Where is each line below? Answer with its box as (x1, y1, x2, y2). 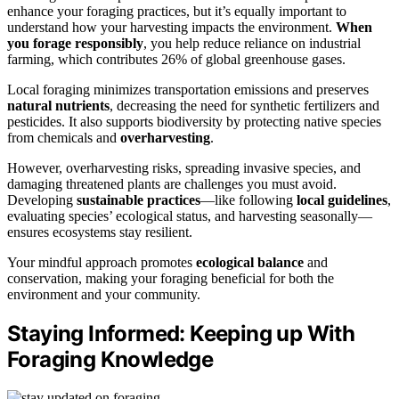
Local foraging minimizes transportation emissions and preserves (7, 82, 369, 98)
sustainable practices (77, 192, 200, 208)
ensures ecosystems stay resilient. (7, 224, 192, 240)
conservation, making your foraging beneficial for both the (7, 271, 334, 287)
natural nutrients (7, 98, 110, 114)
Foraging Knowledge (7, 346, 214, 373)
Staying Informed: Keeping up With (7, 321, 355, 347)
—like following (200, 192, 297, 208)
